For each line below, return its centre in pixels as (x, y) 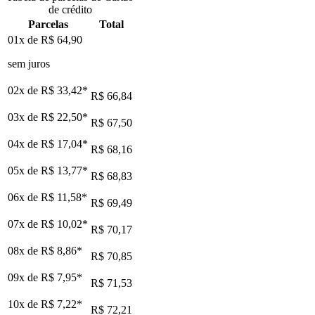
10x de (24, 304)
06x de (24, 197)
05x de (24, 170)
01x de (24, 39)
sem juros (29, 63)
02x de (24, 90)
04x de (24, 143)
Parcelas (48, 24)
